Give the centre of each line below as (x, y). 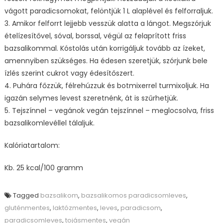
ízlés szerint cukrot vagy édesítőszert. (69, 73)
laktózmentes (75, 208)
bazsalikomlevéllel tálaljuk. (49, 123)
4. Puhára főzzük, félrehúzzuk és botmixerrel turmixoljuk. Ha (107, 86)
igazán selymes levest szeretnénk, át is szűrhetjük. (91, 98)
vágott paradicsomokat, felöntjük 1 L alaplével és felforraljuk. (109, 11)
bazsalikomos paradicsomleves (133, 196)
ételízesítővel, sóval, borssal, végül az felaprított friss (95, 36)
